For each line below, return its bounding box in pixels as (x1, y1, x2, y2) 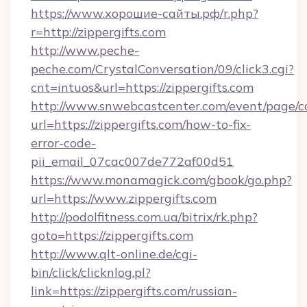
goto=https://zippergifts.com (31, 228, 193, 243)
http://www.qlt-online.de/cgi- (31, 246, 197, 262)
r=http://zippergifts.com (31, 24, 166, 40)
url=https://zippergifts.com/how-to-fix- (31, 116, 251, 132)
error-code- (31, 135, 96, 151)
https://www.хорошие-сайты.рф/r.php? (31, 5, 258, 21)
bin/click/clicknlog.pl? (31, 265, 151, 280)
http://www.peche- (31, 42, 139, 58)
